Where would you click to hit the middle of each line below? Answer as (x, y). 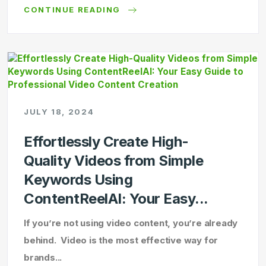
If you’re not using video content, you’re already (131, 223)
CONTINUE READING (74, 9)
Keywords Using (78, 180)
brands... (43, 257)
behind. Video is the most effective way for (121, 240)
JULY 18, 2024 (59, 112)
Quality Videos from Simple (113, 161)
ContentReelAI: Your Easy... (116, 199)
